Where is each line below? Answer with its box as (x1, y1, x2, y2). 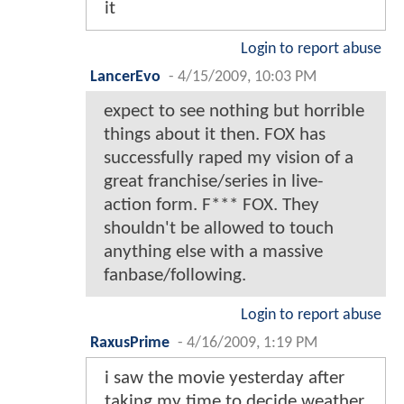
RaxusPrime (90, 335, 170, 351)
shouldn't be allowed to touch (104, 218, 334, 238)
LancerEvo (90, 69, 161, 85)
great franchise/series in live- (104, 171, 323, 191)
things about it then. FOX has (104, 124, 326, 144)
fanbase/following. (104, 265, 246, 285)
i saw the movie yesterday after (105, 368, 344, 388)
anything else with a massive (104, 242, 323, 262)
